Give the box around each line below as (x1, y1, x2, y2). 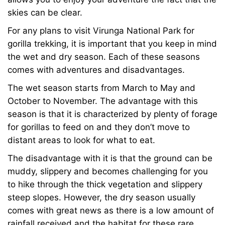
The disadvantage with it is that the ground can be (8, 153, 212, 163)
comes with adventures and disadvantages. (8, 65, 185, 75)
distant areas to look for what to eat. (8, 135, 155, 145)
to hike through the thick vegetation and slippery (8, 179, 202, 189)
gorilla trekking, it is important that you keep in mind (8, 39, 217, 49)
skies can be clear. (8, 8, 82, 18)
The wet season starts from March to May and (8, 83, 195, 93)
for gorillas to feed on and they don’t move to (8, 122, 190, 132)
